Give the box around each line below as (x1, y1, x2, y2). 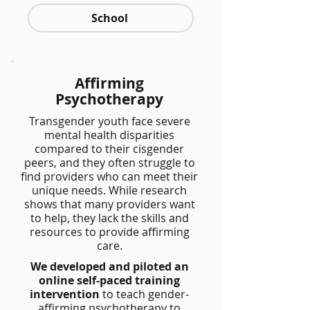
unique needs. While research (32, 183, 187, 198)
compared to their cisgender (35, 141, 184, 156)
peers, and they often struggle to (24, 155, 195, 170)
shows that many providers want (24, 197, 195, 212)
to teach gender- (100, 286, 189, 302)
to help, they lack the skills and (30, 210, 189, 226)
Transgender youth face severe (28, 113, 190, 129)
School (91, 10, 128, 26)
